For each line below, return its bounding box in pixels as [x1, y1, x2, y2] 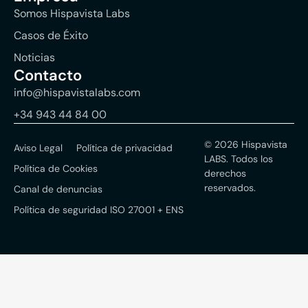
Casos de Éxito [14, 28, 88, 43]
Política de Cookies [14, 162, 98, 175]
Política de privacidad [76, 142, 173, 155]
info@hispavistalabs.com [14, 85, 140, 100]
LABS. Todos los [204, 153, 274, 166]
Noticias [14, 50, 55, 65]
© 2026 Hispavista [204, 138, 288, 151]
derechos [204, 167, 247, 180]
